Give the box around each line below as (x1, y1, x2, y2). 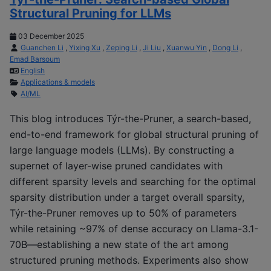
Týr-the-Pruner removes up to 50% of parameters (10, 206, 237, 219)
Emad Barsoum (10, 54, 60, 64)
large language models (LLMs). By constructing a (10, 143, 234, 156)
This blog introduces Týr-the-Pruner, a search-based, (10, 112, 251, 125)
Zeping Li (106, 43, 137, 53)
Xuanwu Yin (166, 43, 207, 53)
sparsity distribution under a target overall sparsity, (10, 191, 244, 203)
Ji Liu (143, 43, 161, 53)
